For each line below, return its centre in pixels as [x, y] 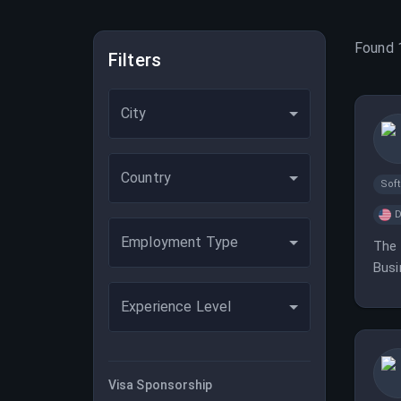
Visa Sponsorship [161, 385]
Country [146, 178]
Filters [135, 60]
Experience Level [176, 307]
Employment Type [180, 242]
